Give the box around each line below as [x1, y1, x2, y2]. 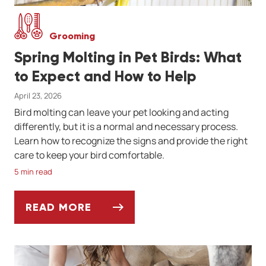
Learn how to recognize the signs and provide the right [14, 134, 248, 148]
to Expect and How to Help [14, 67, 197, 86]
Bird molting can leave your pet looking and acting [14, 106, 229, 119]
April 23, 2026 [14, 90, 62, 102]
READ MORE [26, 201, 91, 214]
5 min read [14, 166, 52, 178]
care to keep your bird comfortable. [14, 148, 164, 162]
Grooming [49, 30, 95, 42]
